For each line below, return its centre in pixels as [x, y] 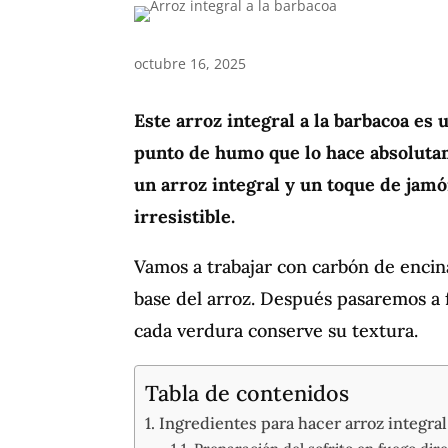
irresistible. [185, 216]
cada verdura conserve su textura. [276, 330]
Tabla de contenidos [247, 392]
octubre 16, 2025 [190, 63]
